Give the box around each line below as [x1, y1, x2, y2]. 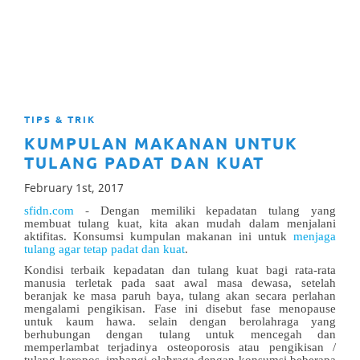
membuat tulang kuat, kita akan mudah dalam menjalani [24, 217, 336, 230]
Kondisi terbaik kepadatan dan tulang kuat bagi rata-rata [24, 264, 336, 276]
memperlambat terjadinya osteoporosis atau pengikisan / [24, 341, 336, 354]
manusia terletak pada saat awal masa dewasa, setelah [24, 276, 336, 289]
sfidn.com [24, 204, 74, 217]
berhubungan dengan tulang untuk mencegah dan [24, 328, 336, 341]
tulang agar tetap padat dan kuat [24, 243, 185, 256]
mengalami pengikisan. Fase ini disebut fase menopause [24, 302, 336, 315]
